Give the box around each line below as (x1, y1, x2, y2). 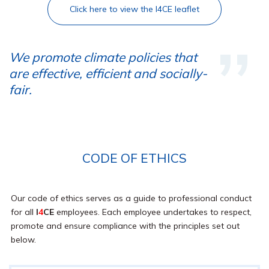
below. (11, 234, 36, 245)
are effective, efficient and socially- (9, 65, 207, 81)
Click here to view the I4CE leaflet (70, 4, 199, 14)
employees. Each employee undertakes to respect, (54, 207, 252, 217)
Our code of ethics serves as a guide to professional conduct (11, 193, 252, 204)
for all (11, 207, 36, 217)
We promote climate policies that (9, 49, 197, 65)
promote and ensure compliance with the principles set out (11, 220, 240, 231)
